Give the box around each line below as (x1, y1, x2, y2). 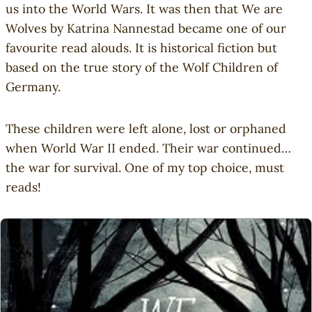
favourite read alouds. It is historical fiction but (6, 39, 277, 56)
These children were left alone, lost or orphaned (6, 120, 286, 136)
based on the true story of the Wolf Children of (6, 58, 278, 75)
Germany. (6, 78, 64, 95)
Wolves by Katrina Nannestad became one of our (6, 19, 286, 36)
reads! (6, 178, 41, 195)
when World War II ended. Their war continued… (6, 139, 291, 156)
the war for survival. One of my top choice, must (6, 159, 284, 175)
